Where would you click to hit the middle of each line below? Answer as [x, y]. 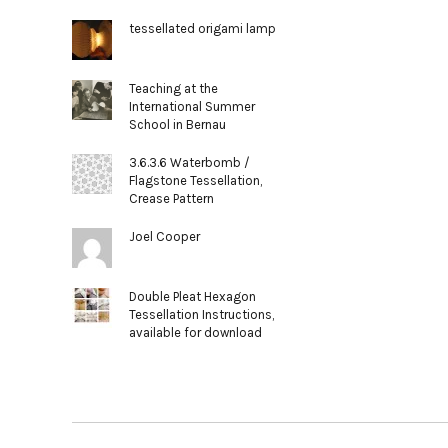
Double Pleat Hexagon [193, 296]
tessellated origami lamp [203, 28]
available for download [196, 332]
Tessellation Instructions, [202, 314]
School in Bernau [178, 124]
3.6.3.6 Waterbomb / [190, 162]
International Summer [192, 106]
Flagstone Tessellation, [196, 180]
